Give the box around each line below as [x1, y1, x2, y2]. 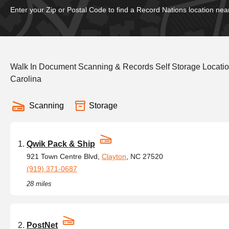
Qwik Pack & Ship [27, 140, 95, 148]
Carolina [10, 75, 41, 83]
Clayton [102, 152, 126, 161]
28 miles [27, 180, 52, 188]
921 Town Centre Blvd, [27, 152, 102, 161]
